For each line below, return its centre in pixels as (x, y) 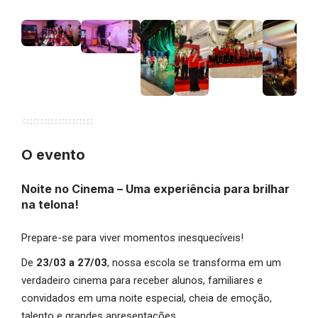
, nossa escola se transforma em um (194, 262)
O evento (53, 154)
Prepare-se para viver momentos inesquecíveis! (132, 237)
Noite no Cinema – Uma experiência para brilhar (155, 188)
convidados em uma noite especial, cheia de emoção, (147, 298)
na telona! (50, 204)
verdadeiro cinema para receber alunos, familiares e (142, 280)
